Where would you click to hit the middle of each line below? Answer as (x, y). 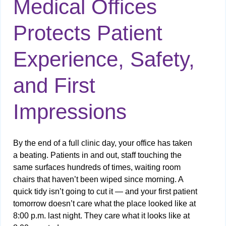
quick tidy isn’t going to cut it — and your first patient (105, 192)
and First (54, 86)
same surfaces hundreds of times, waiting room (97, 167)
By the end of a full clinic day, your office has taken (103, 143)
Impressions (70, 112)
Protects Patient (88, 33)
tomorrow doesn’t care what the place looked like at (104, 204)
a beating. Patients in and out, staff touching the (97, 155)
